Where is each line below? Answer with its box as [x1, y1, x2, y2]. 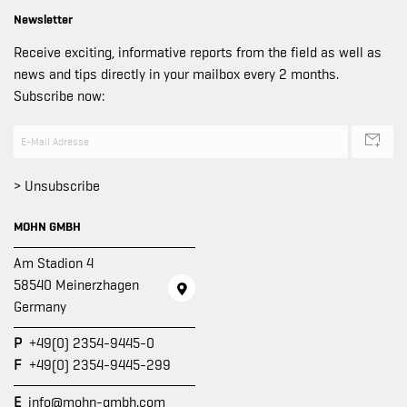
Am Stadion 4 [14, 255, 94, 273]
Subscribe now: [14, 88, 104, 105]
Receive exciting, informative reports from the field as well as [14, 45, 382, 62]
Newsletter [14, 12, 73, 27]
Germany [14, 299, 66, 316]
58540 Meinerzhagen [14, 277, 139, 294]
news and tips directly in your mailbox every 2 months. [14, 66, 339, 84]
